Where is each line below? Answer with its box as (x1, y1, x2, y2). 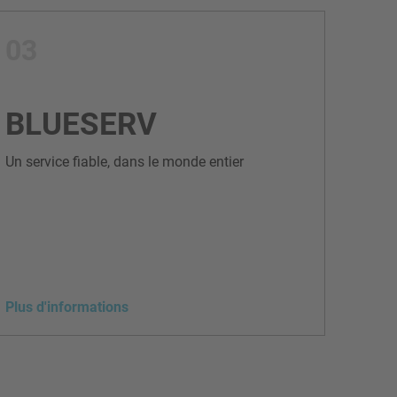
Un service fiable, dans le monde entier (5, 152, 244, 170)
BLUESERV (5, 105, 157, 143)
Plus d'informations (5, 298, 128, 315)
